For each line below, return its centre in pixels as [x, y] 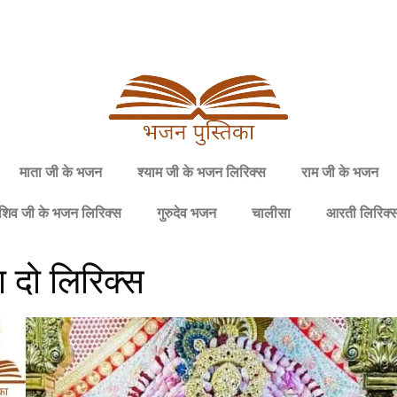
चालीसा [271, 213]
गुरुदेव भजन [186, 213]
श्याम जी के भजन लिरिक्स [201, 172]
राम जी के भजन [339, 172]
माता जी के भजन [60, 172]
